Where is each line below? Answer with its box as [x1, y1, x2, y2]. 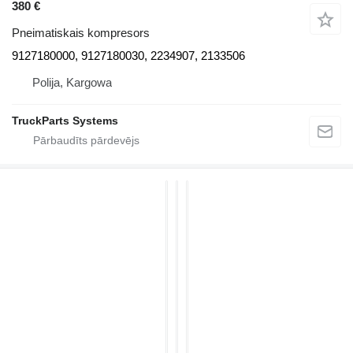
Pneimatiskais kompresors [12, 26, 150, 40]
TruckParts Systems [12, 114, 118, 128]
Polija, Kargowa [32, 76, 112, 90]
